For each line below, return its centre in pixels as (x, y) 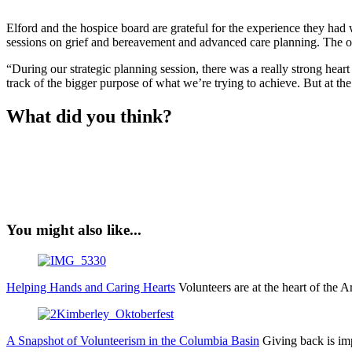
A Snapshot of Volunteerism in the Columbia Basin (133, 340)
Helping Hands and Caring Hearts (91, 287)
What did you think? (89, 116)
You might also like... (74, 230)
